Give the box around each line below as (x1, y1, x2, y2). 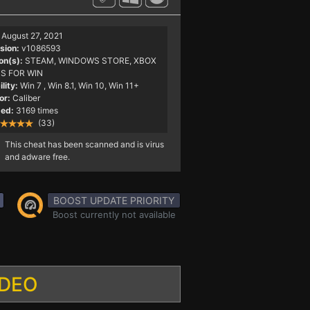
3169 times (15, 105, 58, 116)
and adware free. (4, 152, 70, 162)
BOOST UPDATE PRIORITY (53, 194, 174, 206)
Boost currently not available (52, 209, 176, 220)
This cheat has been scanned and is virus (4, 139, 164, 149)
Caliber (12, 93, 40, 103)
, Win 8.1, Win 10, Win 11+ (43, 80, 139, 91)
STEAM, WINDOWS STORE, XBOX (24, 55, 156, 66)
